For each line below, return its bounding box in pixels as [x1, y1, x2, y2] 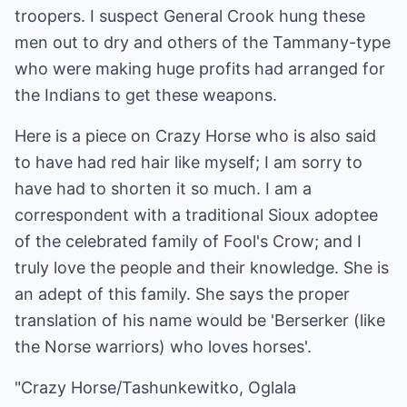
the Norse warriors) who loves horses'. [15, 337, 312, 356]
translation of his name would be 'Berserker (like [15, 311, 385, 330]
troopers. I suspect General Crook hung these [15, 6, 365, 25]
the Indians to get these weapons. [15, 85, 277, 104]
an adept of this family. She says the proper [15, 284, 350, 303]
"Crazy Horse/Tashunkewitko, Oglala [15, 378, 296, 397]
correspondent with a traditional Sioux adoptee [15, 205, 378, 224]
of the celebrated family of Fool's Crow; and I [15, 232, 362, 251]
